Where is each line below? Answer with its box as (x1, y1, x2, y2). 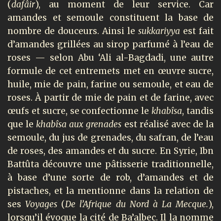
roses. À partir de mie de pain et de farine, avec (7, 92, 214, 103)
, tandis (182, 105, 214, 116)
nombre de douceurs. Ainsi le (7, 25, 138, 37)
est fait (183, 25, 214, 37)
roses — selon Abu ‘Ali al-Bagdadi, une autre (7, 52, 214, 63)
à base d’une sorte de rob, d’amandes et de (7, 172, 214, 183)
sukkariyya (138, 25, 183, 37)
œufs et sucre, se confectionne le (7, 105, 152, 116)
